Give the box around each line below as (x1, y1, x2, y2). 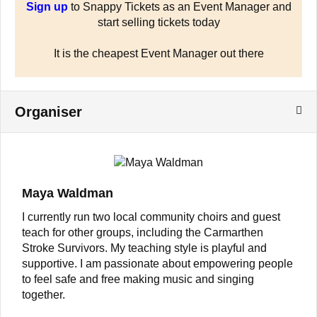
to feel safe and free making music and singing (22, 272, 254, 285)
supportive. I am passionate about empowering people (22, 257, 293, 270)
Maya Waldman (22, 185, 113, 200)
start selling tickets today (97, 16, 220, 28)
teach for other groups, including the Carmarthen (22, 226, 263, 238)
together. (22, 288, 65, 301)
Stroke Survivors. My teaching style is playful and (22, 241, 267, 254)
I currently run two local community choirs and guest (22, 210, 280, 223)
